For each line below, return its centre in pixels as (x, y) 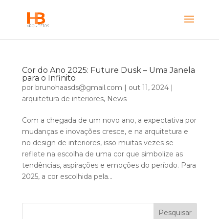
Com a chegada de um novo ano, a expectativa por (109, 120)
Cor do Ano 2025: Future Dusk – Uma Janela (108, 70)
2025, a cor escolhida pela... (67, 176)
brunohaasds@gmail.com (78, 88)
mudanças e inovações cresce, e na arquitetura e (105, 131)
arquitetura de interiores (63, 99)
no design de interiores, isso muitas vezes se (98, 143)
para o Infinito (49, 78)
